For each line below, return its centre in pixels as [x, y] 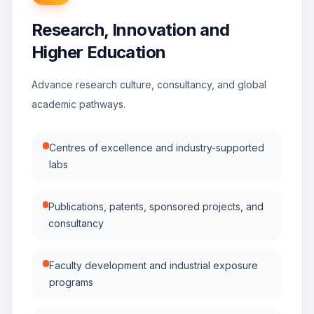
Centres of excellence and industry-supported [157, 148]
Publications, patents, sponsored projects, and [156, 206]
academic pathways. [78, 104]
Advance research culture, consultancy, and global [149, 84]
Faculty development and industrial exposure [153, 265]
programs [71, 282]
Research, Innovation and [131, 30]
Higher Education [99, 52]
